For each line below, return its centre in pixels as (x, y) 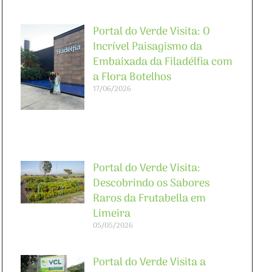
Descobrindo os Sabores (151, 184)
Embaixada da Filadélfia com (163, 62)
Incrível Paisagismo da (148, 47)
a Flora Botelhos (132, 77)
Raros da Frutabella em (150, 199)
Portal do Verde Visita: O (152, 32)
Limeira (112, 214)
